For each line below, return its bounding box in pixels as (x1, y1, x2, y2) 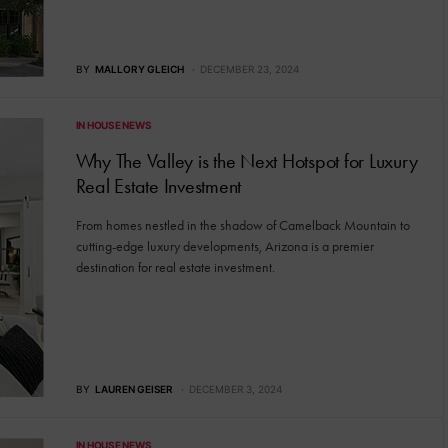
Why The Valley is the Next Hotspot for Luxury (75, 148, 418, 173)
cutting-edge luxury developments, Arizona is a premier (75, 237, 374, 255)
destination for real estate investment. (75, 258, 275, 276)
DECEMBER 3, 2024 (188, 383, 282, 396)
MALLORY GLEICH (94, 62, 184, 75)
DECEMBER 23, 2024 (199, 62, 299, 75)
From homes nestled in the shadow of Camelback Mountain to (75, 216, 410, 234)
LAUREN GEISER (94, 383, 173, 396)
